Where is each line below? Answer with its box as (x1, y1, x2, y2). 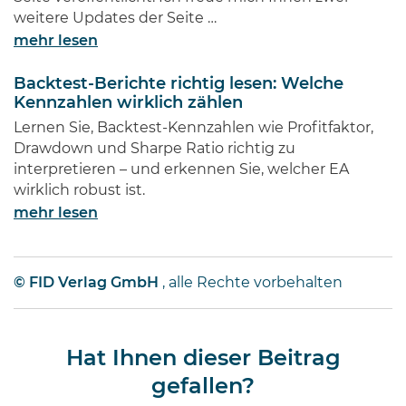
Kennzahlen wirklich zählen (14, 95, 243, 112)
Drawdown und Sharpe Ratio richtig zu (14, 141, 295, 157)
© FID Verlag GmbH (14, 275, 159, 291)
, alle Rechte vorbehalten (159, 275, 343, 291)
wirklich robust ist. (14, 183, 145, 198)
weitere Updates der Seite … (14, 11, 217, 26)
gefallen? (151, 376, 255, 399)
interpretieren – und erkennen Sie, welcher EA (14, 162, 349, 178)
